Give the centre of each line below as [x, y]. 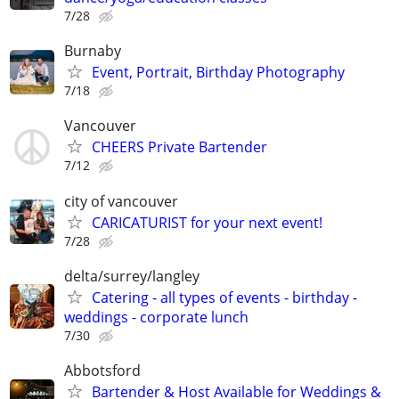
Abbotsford [102, 370]
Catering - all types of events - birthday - [224, 297]
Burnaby [93, 51]
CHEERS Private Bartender [179, 147]
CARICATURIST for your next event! [207, 222]
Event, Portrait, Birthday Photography [218, 73]
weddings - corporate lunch [156, 317]
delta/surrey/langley [132, 276]
